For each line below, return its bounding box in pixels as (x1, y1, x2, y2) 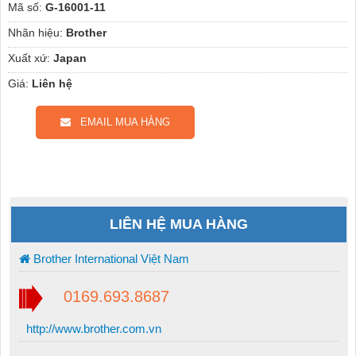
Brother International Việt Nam (29, 252, 189, 266)
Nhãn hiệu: (7, 26, 63, 40)
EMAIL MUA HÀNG (70, 116, 170, 129)
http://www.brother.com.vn (22, 321, 161, 335)
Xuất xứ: (7, 52, 50, 65)
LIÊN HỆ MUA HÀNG (110, 216, 248, 233)
